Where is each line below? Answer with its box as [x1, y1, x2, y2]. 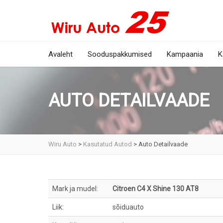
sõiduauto [112, 203, 145, 211]
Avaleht [48, 50, 73, 59]
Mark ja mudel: [52, 185, 98, 193]
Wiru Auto [48, 140, 77, 148]
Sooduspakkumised [88, 50, 152, 59]
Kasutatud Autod [83, 140, 132, 148]
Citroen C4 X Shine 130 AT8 [112, 185, 200, 193]
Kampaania [167, 50, 203, 59]
